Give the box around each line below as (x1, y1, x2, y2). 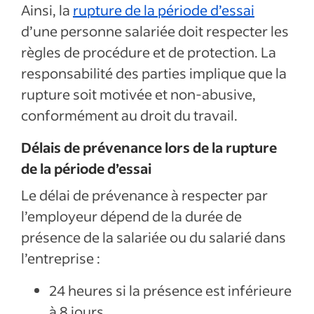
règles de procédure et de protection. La (21, 43, 276, 61)
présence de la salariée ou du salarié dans (21, 228, 286, 246)
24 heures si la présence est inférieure (49, 281, 292, 299)
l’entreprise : (21, 249, 100, 267)
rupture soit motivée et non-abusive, (21, 85, 256, 103)
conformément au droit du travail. (21, 106, 238, 124)
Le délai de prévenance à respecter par (21, 186, 268, 204)
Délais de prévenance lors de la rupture (21, 138, 277, 156)
